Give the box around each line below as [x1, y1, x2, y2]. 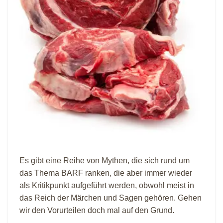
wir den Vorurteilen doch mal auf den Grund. [19, 206, 174, 215]
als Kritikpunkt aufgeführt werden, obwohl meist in [19, 181, 194, 190]
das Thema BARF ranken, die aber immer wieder [19, 168, 192, 177]
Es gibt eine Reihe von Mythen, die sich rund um [19, 156, 190, 165]
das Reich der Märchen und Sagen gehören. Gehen [19, 193, 202, 202]
